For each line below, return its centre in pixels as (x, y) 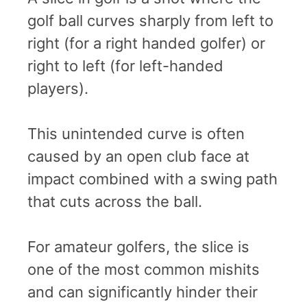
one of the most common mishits (144, 269)
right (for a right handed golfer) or (146, 43)
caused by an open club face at (138, 156)
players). (58, 88)
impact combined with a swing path (152, 179)
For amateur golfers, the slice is (138, 246)
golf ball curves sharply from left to (150, 20)
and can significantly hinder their (143, 292)
